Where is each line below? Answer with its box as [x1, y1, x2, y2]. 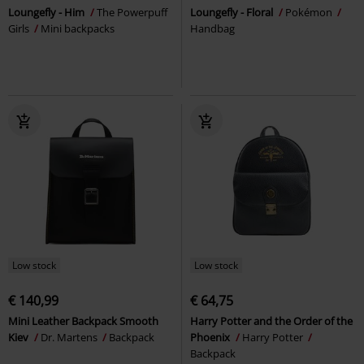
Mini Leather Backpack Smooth [8, 313, 158, 328]
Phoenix [190, 329, 232, 344]
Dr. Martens [41, 329, 100, 344]
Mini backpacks [41, 20, 115, 36]
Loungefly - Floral [190, 4, 275, 19]
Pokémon [285, 4, 335, 19]
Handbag [190, 20, 235, 36]
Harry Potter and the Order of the [190, 313, 353, 328]
